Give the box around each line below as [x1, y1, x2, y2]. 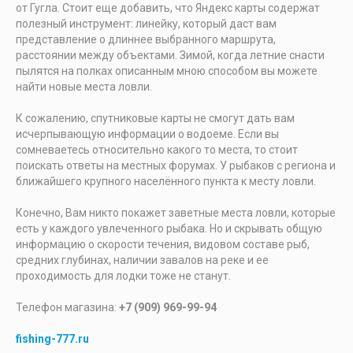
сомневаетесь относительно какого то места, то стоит [16, 143, 298, 157]
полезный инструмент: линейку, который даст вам [16, 17, 277, 31]
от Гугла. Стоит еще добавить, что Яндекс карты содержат [16, 2, 320, 15]
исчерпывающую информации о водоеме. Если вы [16, 128, 279, 141]
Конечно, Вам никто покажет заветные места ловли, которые [16, 206, 336, 220]
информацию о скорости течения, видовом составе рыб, [16, 238, 310, 251]
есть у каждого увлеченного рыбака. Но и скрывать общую [16, 222, 322, 236]
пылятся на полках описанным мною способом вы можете [16, 65, 318, 78]
